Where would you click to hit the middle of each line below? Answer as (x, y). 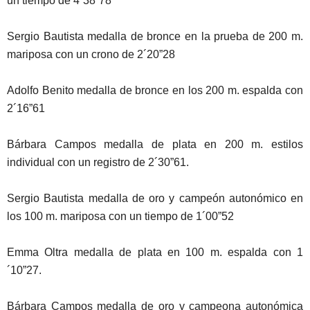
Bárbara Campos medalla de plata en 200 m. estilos (155, 144)
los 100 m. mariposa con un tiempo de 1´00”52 (120, 216)
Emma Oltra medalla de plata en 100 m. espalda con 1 (155, 252)
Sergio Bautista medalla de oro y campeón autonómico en (155, 198)
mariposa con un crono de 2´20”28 (91, 54)
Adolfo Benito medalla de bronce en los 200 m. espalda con (155, 90)
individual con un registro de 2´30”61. (98, 162)
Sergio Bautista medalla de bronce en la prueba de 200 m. (155, 36)
